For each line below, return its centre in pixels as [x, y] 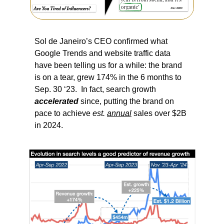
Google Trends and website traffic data [102, 53]
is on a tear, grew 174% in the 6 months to [108, 77]
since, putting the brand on [126, 101]
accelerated [56, 101]
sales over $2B [159, 113]
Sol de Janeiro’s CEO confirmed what [101, 41]
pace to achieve [63, 113]
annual [119, 113]
